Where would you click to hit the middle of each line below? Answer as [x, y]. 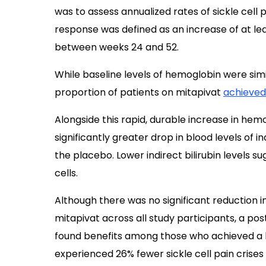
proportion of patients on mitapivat [139, 92]
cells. [66, 173]
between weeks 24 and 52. [117, 47]
